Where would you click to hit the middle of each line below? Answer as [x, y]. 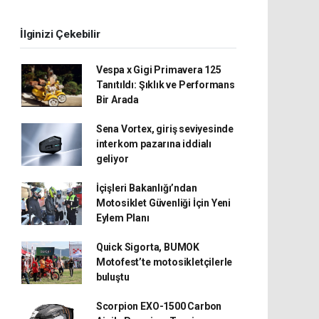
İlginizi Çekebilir [60, 34]
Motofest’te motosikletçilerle [164, 262]
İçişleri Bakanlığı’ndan [146, 188]
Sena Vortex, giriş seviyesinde [165, 129]
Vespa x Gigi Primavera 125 [158, 70]
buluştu [113, 277]
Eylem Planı [122, 218]
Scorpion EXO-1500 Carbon [159, 306]
